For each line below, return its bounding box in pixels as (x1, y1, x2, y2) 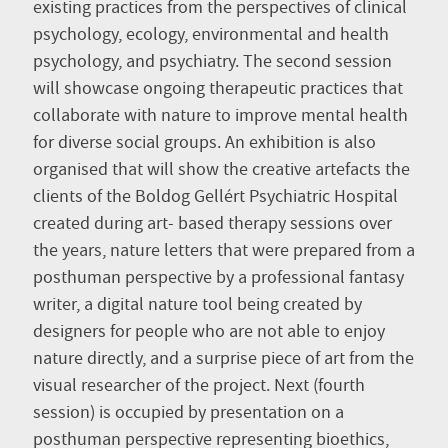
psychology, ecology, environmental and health (33, 23, 389, 48)
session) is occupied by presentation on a (33, 401, 344, 426)
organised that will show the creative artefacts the (33, 158, 410, 183)
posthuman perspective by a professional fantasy (33, 266, 404, 291)
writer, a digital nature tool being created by (33, 293, 362, 318)
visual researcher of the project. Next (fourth (33, 374, 365, 399)
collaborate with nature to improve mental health (33, 104, 408, 129)
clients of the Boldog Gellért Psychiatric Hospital (33, 185, 398, 210)
